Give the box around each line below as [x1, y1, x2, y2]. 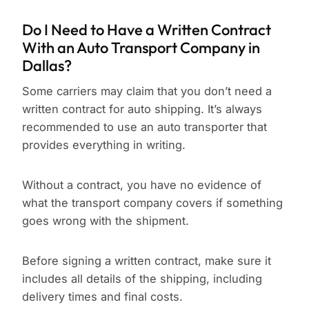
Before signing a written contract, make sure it [22, 254, 271, 268]
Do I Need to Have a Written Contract [22, 20, 271, 40]
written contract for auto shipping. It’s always [22, 102, 262, 117]
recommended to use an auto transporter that [22, 120, 267, 134]
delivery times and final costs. [22, 290, 183, 304]
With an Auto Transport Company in [22, 38, 260, 58]
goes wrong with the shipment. [22, 214, 189, 228]
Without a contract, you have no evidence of [22, 178, 261, 192]
